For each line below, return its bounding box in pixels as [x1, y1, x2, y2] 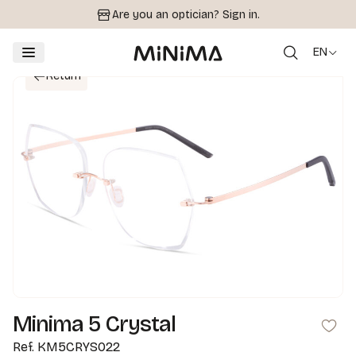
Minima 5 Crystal [13, 310, 176, 338]
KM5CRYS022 [37, 339, 120, 354]
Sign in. [222, 8, 260, 21]
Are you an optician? [112, 8, 222, 21]
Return [46, 69, 81, 83]
